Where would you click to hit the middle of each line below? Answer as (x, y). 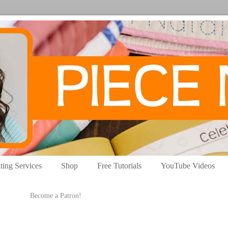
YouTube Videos (188, 165)
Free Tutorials (119, 165)
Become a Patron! (55, 196)
